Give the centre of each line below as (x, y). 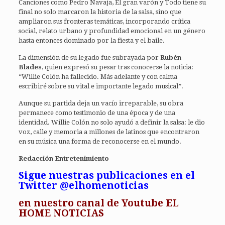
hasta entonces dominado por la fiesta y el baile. (92, 40)
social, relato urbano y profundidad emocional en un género (112, 31)
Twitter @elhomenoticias (84, 185)
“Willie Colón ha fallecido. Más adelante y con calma (98, 76)
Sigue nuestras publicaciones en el (107, 175)
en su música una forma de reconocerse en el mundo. (100, 141)
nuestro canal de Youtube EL (106, 203)
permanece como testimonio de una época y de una (97, 113)
